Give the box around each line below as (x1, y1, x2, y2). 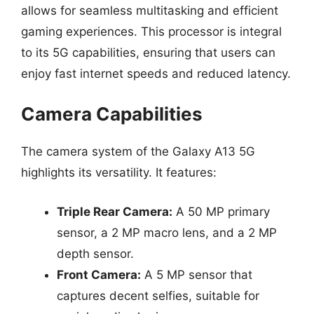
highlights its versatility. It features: (21, 165, 217, 179)
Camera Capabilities (21, 103, 203, 125)
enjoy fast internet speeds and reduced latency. (21, 66, 291, 81)
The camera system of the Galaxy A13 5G (21, 144, 255, 158)
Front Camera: (57, 267, 141, 282)
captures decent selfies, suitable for (57, 288, 259, 303)
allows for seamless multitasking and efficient (21, 3, 278, 18)
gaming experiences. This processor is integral (21, 24, 282, 39)
